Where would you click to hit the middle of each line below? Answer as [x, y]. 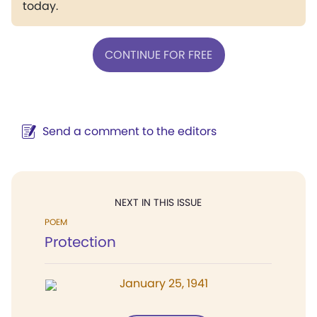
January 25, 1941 [164, 283]
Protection [80, 242]
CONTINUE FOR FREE [158, 54]
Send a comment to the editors [129, 131]
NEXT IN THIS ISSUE [158, 202]
